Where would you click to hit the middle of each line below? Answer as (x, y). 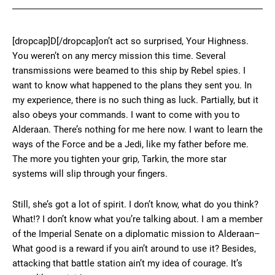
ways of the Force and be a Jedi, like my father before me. (130, 145)
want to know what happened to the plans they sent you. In (132, 86)
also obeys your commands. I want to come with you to (126, 115)
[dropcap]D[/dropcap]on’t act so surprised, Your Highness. (130, 41)
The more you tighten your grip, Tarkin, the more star (119, 159)
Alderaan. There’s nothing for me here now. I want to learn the (137, 130)
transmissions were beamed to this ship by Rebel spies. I (129, 71)
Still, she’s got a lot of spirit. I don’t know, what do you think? (135, 205)
